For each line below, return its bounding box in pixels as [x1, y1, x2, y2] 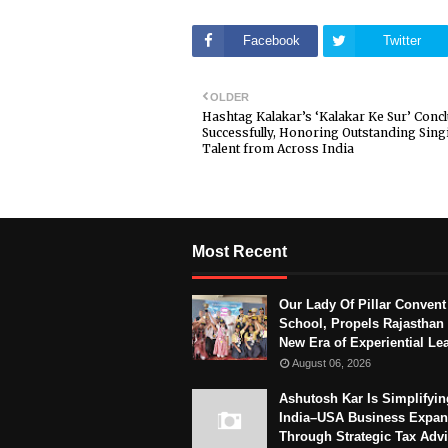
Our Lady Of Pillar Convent [279, 296, 446, 312]
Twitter [383, 32, 421, 48]
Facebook [242, 32, 300, 48]
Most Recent [192, 242, 287, 260]
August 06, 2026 [292, 356, 371, 369]
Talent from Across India [202, 140, 354, 156]
